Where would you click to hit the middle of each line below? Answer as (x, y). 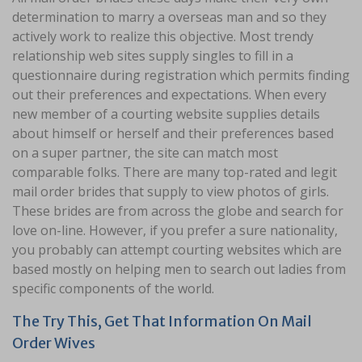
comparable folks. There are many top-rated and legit (175, 172)
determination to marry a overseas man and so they (169, 17)
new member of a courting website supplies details (166, 114)
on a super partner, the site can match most (145, 153)
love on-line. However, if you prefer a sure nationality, (175, 230)
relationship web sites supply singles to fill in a (153, 56)
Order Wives (54, 343)
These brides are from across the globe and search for (178, 211)
